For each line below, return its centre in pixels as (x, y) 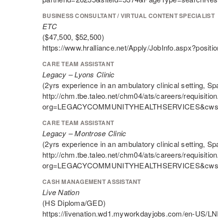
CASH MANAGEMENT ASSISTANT (92, 182)
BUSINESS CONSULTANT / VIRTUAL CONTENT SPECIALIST (128, 16)
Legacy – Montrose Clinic (84, 133)
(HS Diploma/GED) (74, 203)
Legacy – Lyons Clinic (79, 74)
